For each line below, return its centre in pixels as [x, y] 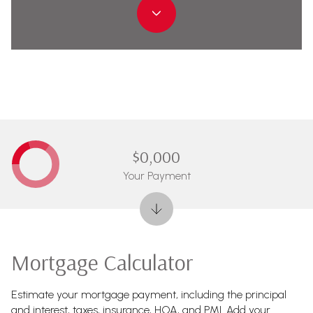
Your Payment [156, 175]
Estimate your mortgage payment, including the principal [149, 294]
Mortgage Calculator [102, 262]
